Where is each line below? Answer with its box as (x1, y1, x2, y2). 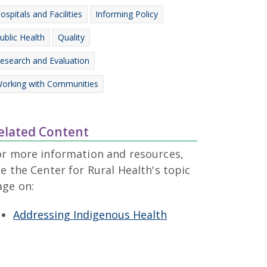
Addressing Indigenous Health (13, 207, 167, 222)
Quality (58, 31, 85, 43)
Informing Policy (95, 8, 158, 20)
